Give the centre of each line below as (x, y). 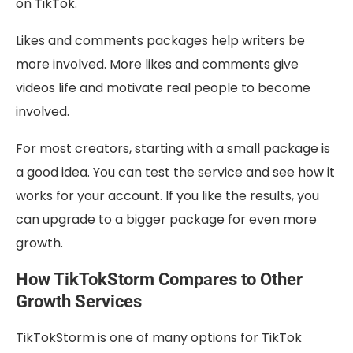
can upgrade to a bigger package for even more (166, 220)
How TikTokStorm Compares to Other (159, 280)
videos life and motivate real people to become (163, 88)
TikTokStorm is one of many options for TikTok (159, 338)
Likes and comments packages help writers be (160, 41)
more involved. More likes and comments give (157, 65)
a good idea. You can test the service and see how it (175, 173)
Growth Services (79, 302)
